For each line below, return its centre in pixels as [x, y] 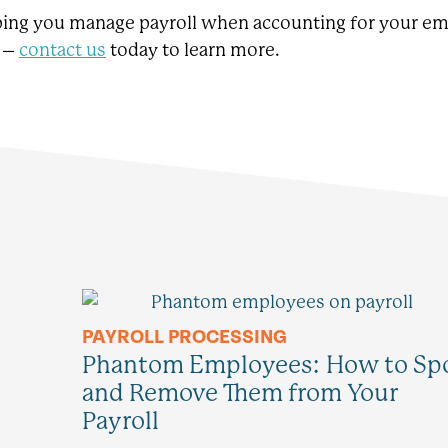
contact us [62, 50]
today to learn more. [193, 50]
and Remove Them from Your [240, 392]
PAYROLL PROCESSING [184, 336]
